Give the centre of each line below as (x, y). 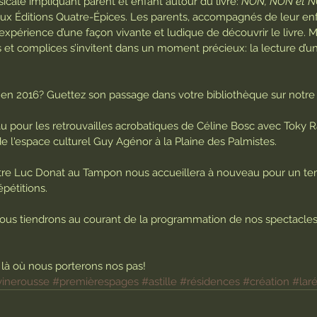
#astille (159, 282)
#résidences (210, 282)
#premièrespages (96, 282)
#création (266, 282)
